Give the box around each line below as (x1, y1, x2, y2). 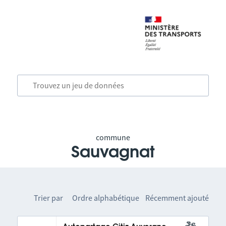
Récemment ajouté (145, 193, 209, 203)
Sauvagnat (71, 144, 155, 160)
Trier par (34, 193, 64, 203)
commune (95, 132, 130, 142)
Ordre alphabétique (72, 193, 140, 203)
